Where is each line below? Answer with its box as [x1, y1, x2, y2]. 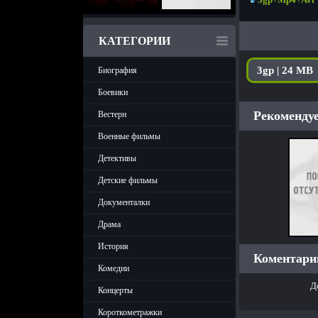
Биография [98, 66, 137, 75]
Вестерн [98, 110, 126, 119]
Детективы [98, 154, 136, 163]
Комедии [98, 264, 129, 273]
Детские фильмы [98, 176, 158, 185]
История [98, 242, 128, 251]
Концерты [98, 286, 133, 295]
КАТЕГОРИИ [98, 35, 170, 47]
